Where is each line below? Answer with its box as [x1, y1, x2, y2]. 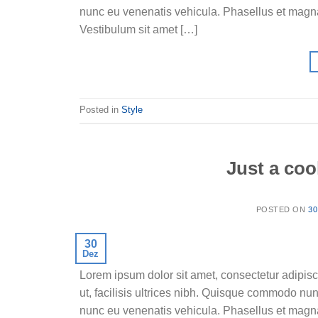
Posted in [79, 104, 121, 116]
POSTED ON [256, 205, 309, 214]
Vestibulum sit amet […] [79, 23, 197, 35]
